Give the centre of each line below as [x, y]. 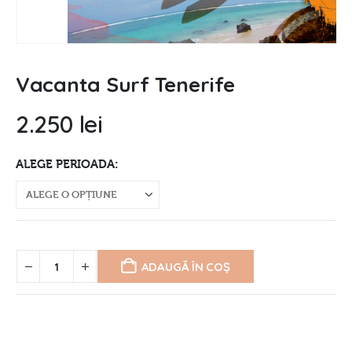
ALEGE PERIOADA [65, 165]
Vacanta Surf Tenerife [125, 84]
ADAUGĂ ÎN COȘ [185, 266]
